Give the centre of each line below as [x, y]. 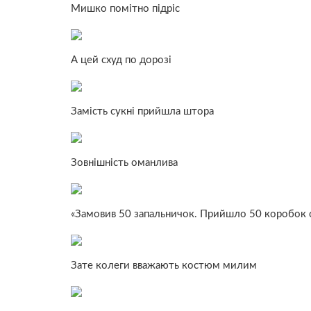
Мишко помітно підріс [125, 8]
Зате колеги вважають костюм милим [164, 265]
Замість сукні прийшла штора [142, 111]
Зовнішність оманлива [124, 162]
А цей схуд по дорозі [121, 60]
